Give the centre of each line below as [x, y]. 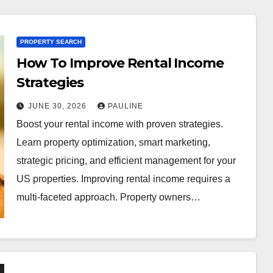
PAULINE [125, 106]
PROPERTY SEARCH [51, 42]
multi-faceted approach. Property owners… [108, 197]
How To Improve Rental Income [120, 63]
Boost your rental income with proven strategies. [119, 124]
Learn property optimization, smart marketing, [113, 142]
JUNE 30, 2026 [58, 106]
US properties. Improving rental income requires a [123, 179]
